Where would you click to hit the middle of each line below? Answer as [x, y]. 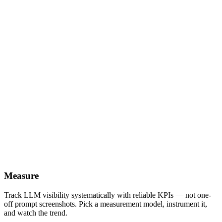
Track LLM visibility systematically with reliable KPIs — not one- [108, 195]
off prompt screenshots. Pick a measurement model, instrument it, [106, 204]
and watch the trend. [36, 213]
